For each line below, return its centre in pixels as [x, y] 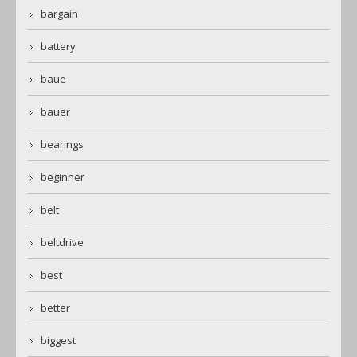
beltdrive [62, 243]
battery [58, 47]
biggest [58, 341]
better [55, 308]
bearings [62, 145]
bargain [59, 14]
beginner [63, 177]
